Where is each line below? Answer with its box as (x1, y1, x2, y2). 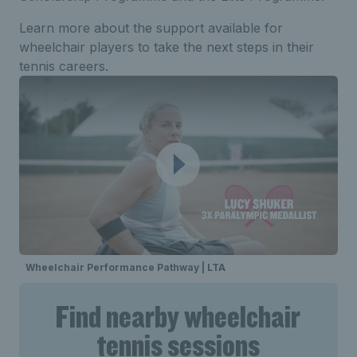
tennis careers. (19, 57, 108, 74)
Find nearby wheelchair (56, 296, 301, 335)
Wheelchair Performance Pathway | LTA (25, 261, 226, 273)
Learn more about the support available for (19, 19, 283, 36)
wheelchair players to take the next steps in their (19, 38, 314, 55)
